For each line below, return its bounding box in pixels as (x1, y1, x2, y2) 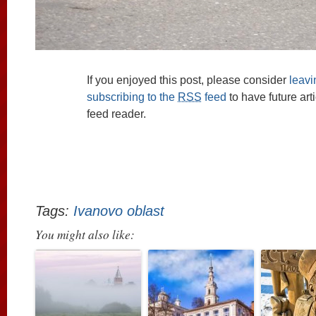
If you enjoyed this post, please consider (87, 73, 289, 86)
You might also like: (35, 226, 135, 243)
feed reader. (87, 107, 146, 120)
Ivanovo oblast (73, 203, 164, 219)
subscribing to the (87, 90, 178, 103)
